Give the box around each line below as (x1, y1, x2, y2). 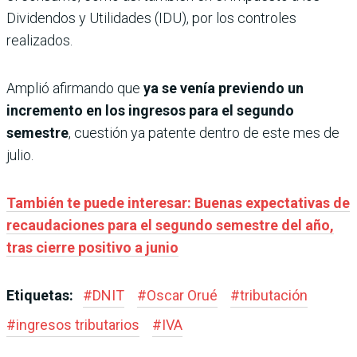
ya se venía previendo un (143, 80, 304, 97)
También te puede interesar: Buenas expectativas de (6, 194, 350, 212)
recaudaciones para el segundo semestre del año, (6, 217, 334, 234)
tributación (240, 287, 308, 304)
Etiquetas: (6, 287, 76, 304)
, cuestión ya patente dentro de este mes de (69, 124, 339, 142)
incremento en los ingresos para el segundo (6, 102, 294, 120)
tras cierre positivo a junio (6, 239, 178, 257)
